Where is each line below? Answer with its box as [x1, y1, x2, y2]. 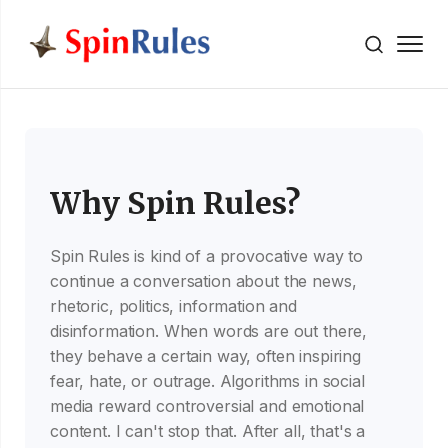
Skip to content [51, 12, 167, 32]
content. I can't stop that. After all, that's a [50, 421, 366, 441]
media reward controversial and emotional [50, 396, 365, 416]
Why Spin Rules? [50, 184, 300, 222]
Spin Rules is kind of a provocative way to [50, 246, 363, 266]
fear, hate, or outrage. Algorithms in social [50, 371, 365, 391]
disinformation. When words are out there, [50, 321, 368, 341]
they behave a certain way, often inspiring [50, 346, 361, 366]
